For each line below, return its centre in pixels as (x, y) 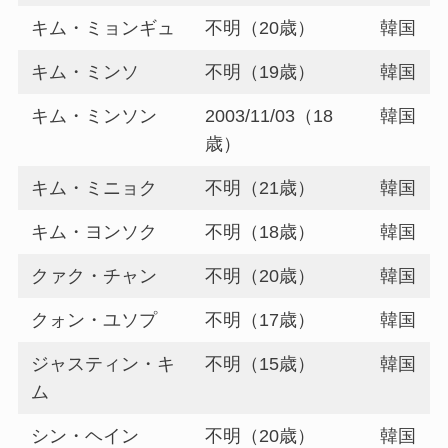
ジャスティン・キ (103, 363)
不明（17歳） (260, 319)
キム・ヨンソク (94, 231)
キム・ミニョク (94, 187)
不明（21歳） (260, 187)
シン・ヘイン (85, 435)
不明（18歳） (260, 231)
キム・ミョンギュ (103, 27)
